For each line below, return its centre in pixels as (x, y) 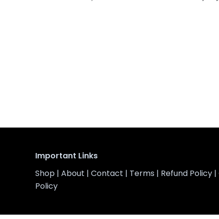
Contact (107, 173)
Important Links (66, 156)
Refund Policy (186, 173)
